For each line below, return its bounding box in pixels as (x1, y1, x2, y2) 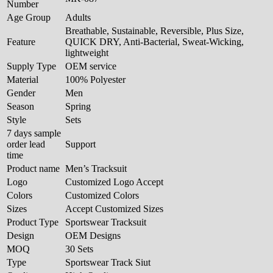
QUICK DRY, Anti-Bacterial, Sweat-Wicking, (65, 36, 244, 47)
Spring (65, 101, 91, 112)
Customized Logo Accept (65, 176, 163, 187)
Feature (7, 36, 35, 47)
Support (65, 138, 96, 149)
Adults (65, 12, 91, 23)
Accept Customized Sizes (65, 203, 163, 214)
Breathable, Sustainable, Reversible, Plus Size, (65, 25, 244, 36)
